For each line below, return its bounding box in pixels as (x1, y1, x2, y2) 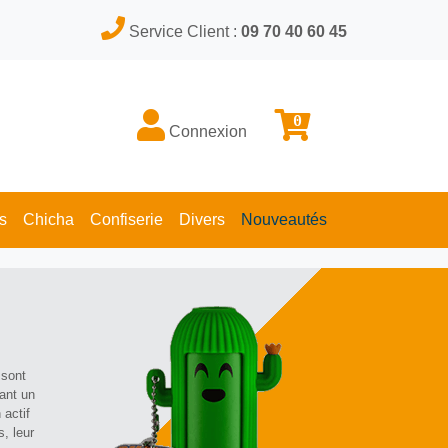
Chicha (22, 211, 74, 228)
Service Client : (129, 23, 241, 40)
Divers (178, 211, 225, 228)
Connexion (165, 122, 247, 140)
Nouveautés (240, 211, 327, 228)
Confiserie (89, 211, 163, 228)
